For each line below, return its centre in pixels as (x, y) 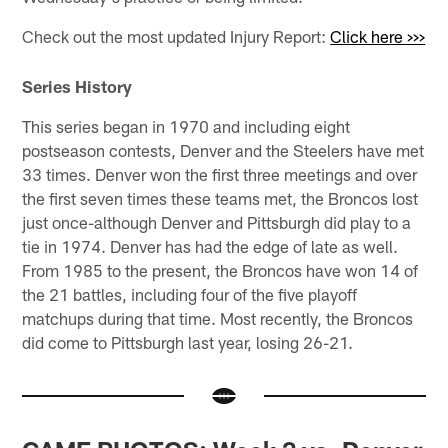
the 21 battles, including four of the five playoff (190, 294)
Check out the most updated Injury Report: (176, 35)
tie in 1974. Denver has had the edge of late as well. (210, 246)
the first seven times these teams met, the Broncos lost (220, 198)
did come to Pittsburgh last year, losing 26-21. (188, 342)
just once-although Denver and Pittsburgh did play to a (217, 222)
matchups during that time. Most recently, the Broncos (218, 318)
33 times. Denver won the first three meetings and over (220, 174)
